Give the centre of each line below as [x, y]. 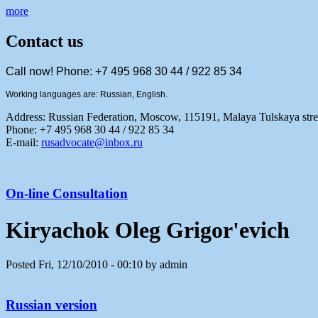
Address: [27, 116]
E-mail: [23, 142]
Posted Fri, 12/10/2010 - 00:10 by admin [97, 265]
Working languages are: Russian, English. [87, 94]
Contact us [44, 41]
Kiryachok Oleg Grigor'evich [148, 230]
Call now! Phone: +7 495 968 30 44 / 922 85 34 [124, 71]
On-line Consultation [67, 194]
